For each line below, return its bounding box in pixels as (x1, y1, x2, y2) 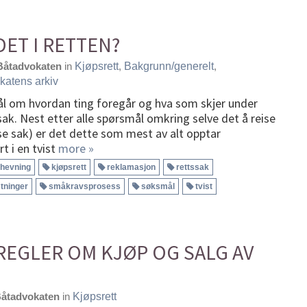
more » (58, 140, 94, 156)
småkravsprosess (49, 181, 121, 191)
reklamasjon (107, 162, 156, 172)
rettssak (176, 162, 209, 172)
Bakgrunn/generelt (124, 60, 214, 72)
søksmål (141, 181, 175, 191)
